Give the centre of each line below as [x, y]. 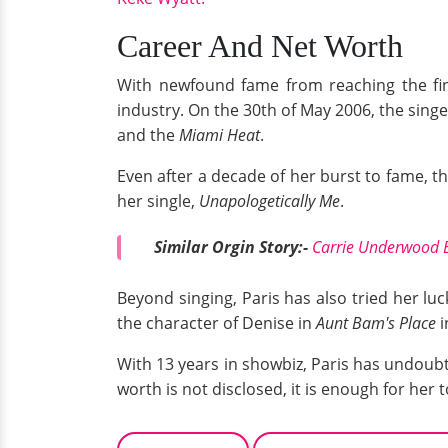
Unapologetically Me [269, 201]
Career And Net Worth [260, 46]
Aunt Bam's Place [378, 322]
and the [148, 135]
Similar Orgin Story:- [233, 247]
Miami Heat [219, 135]
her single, [158, 201]
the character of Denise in [216, 322]
